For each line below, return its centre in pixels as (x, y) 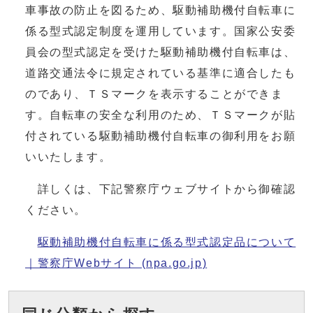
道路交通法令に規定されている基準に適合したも (161, 73)
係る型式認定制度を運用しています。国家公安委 (161, 31)
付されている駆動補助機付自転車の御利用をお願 (161, 136)
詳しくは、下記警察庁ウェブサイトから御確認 (161, 189)
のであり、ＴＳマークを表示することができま (154, 94)
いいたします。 (68, 157)
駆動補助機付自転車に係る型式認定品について (167, 242)
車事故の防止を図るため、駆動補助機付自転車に (161, 10)
